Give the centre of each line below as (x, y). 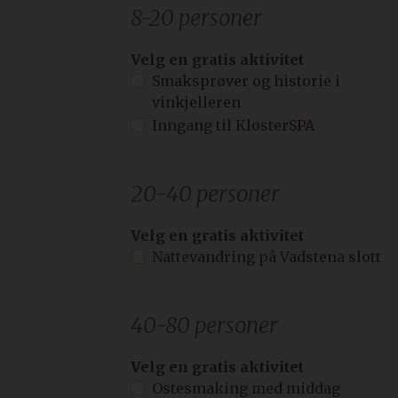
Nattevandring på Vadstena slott (267, 257)
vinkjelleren (196, 103)
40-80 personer (204, 326)
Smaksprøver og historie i (246, 81)
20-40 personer (205, 195)
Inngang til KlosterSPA (233, 126)
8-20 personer (196, 18)
